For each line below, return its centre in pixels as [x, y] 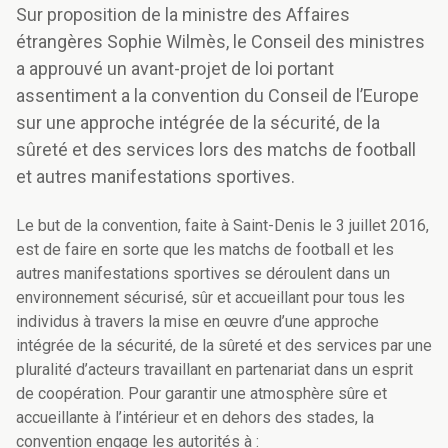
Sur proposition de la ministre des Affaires [183, 15]
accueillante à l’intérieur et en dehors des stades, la [195, 418]
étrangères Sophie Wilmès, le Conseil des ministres [220, 42]
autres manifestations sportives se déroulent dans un [203, 274]
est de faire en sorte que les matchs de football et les [205, 250]
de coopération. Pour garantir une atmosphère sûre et [201, 394]
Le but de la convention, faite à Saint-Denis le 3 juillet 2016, [222, 226]
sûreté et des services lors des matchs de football [216, 150]
